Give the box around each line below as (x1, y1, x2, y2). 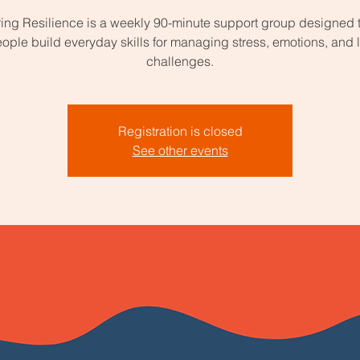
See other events (132, 142, 228, 158)
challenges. (146, 53, 214, 69)
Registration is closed (117, 123, 243, 139)
